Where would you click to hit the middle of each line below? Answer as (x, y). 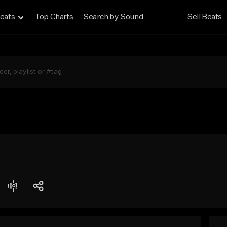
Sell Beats (205, 17)
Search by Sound (113, 17)
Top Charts (54, 17)
